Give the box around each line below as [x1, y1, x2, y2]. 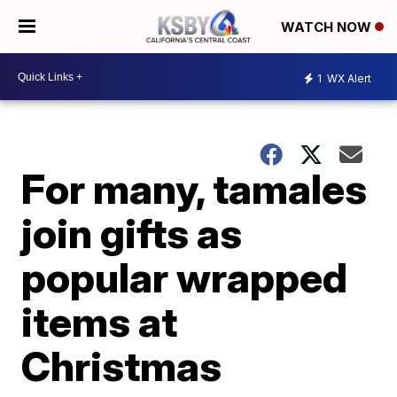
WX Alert [324, 71, 371, 85]
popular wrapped [21, 253, 348, 302]
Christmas [21, 341, 222, 391]
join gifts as [21, 208, 243, 258]
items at [21, 297, 178, 346]
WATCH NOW [281, 19, 375, 36]
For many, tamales [21, 164, 368, 214]
